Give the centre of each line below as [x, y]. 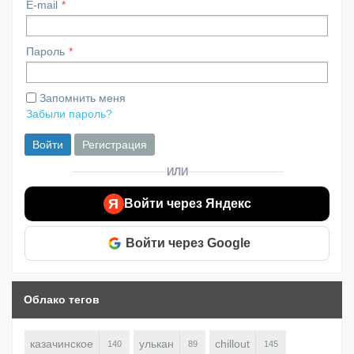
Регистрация [115, 144]
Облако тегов [62, 299]
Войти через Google [188, 243]
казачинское [62, 343]
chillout [232, 343]
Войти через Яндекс [187, 204]
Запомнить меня [83, 98]
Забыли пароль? [69, 113]
